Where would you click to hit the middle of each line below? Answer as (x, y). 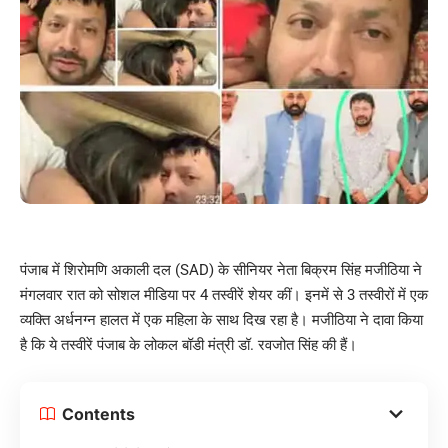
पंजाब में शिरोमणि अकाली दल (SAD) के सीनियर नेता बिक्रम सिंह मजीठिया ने (221, 270)
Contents (98, 414)
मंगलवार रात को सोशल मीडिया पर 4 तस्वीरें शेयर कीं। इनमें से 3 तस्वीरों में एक (224, 295)
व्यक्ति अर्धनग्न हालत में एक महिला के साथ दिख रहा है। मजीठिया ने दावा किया (221, 320)
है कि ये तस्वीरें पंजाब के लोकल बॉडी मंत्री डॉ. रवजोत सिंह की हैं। (188, 345)
